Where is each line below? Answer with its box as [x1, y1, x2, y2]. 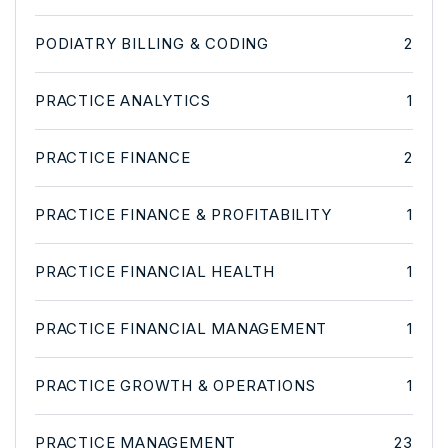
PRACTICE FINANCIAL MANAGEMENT [35, 318, 328, 338]
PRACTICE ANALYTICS [35, 90, 211, 110]
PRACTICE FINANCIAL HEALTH [35, 261, 275, 281]
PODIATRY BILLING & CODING [35, 33, 269, 53]
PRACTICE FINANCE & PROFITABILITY [35, 204, 332, 224]
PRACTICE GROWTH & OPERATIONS [35, 375, 316, 395]
